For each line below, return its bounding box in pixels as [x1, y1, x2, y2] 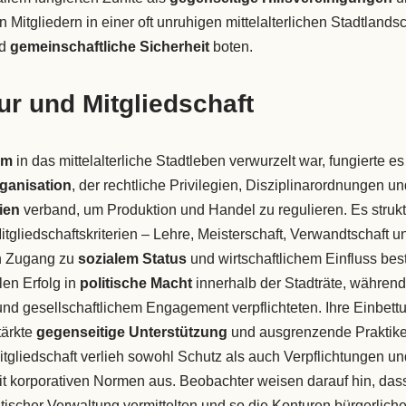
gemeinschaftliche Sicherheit [9, 39, 209, 55]
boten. [208, 39, 253, 55]
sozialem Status [77, 251, 187, 267]
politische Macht [79, 275, 192, 292]
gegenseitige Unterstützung [35, 324, 227, 341]
